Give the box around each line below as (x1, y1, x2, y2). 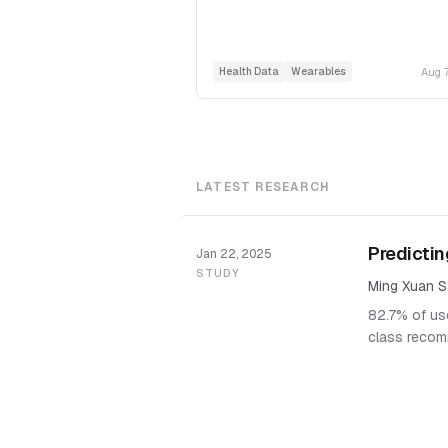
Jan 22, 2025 (196, 246, 272, 263)
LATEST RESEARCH (196, 179, 330, 196)
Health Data (219, 65, 279, 79)
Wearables (291, 65, 346, 79)
